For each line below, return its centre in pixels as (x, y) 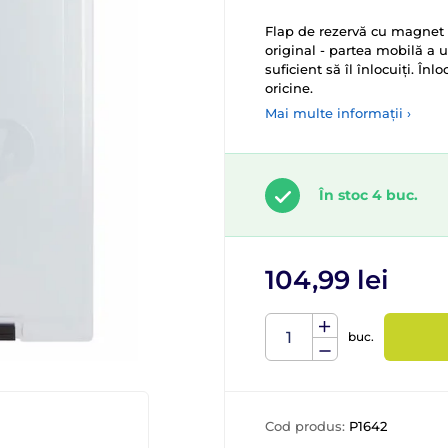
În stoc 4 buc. (368, 195)
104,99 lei (327, 280)
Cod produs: (307, 426)
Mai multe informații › (338, 113)
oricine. (289, 88)
